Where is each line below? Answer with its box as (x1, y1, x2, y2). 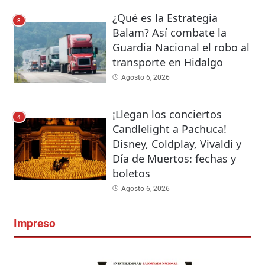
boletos (112, 166, 150, 181)
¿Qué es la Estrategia (112, 10, 218, 25)
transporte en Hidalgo (112, 54, 223, 69)
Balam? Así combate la (112, 25, 227, 40)
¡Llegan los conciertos (112, 107, 222, 122)
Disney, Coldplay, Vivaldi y (112, 137, 241, 151)
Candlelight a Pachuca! (112, 122, 227, 137)
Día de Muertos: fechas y (112, 151, 236, 166)
